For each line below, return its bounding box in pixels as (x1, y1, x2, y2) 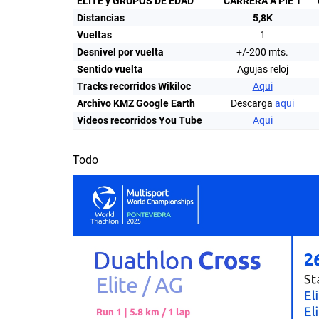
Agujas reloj (236, 63, 288, 75)
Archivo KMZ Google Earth (77, 98, 195, 109)
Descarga (231, 98, 275, 109)
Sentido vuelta (77, 63, 143, 75)
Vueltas (77, 29, 112, 41)
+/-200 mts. (236, 46, 288, 58)
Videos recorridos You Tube (77, 115, 202, 126)
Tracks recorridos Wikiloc (77, 80, 191, 92)
